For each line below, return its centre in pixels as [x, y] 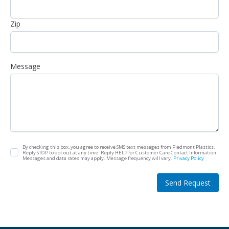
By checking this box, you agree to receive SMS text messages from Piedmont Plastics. [119, 147]
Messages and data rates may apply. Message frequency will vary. [98, 158]
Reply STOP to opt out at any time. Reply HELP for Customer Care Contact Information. [120, 152]
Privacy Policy [189, 158]
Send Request [188, 182]
